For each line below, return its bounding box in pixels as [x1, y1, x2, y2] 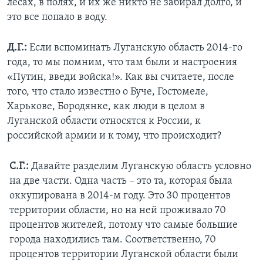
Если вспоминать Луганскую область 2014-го [27, 42, 242, 54]
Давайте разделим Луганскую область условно [29, 161, 251, 173]
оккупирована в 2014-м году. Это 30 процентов [9, 190, 231, 202]
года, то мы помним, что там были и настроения [7, 57, 237, 69]
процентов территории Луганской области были [9, 249, 238, 261]
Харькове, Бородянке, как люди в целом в [7, 101, 205, 113]
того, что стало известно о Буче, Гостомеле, [7, 86, 208, 98]
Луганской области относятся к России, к [7, 116, 201, 127]
